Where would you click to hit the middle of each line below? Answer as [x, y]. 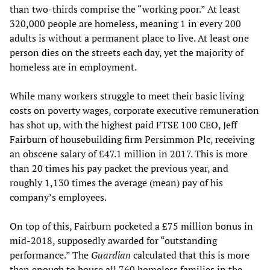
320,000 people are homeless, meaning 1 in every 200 [125, 23]
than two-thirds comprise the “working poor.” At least [125, 9]
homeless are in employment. [73, 67]
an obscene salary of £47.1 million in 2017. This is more [129, 153]
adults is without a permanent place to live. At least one [129, 38]
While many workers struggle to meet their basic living [127, 96]
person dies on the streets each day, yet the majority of [127, 52]
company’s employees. [58, 197]
